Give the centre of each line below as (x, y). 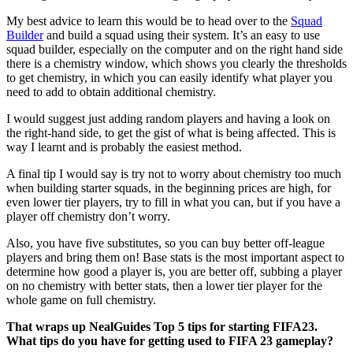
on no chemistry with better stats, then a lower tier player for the (164, 285)
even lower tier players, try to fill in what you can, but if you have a (173, 202)
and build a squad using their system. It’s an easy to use (182, 35)
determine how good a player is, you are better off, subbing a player (174, 271)
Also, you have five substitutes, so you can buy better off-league (165, 243)
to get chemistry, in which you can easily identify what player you (169, 77)
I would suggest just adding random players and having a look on (168, 118)
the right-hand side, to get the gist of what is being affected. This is (171, 132)
